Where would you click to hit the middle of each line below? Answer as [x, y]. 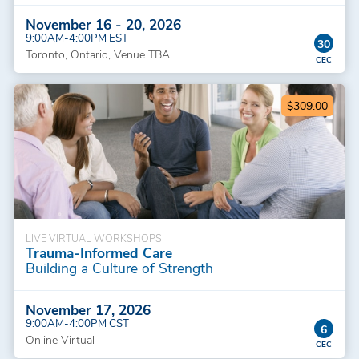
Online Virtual [60, 339]
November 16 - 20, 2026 [103, 24]
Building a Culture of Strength [119, 267]
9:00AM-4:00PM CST [77, 322]
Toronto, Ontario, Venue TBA [97, 54]
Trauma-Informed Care [99, 252]
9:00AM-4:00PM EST [77, 37]
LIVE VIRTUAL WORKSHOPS [93, 237]
